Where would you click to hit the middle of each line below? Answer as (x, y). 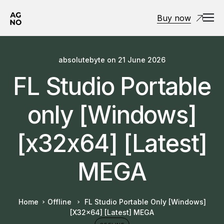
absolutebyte (82, 60)
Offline (59, 202)
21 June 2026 (142, 60)
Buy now (174, 18)
